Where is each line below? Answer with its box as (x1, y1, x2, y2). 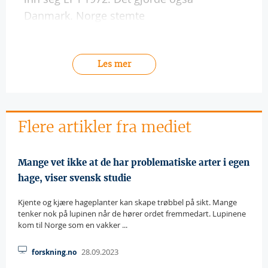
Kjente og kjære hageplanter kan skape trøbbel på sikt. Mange (18, 197, 237, 208)
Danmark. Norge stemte (24, 8, 145, 23)
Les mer (97, 58, 131, 69)
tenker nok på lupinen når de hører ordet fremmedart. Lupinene (18, 208, 246, 219)
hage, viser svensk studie (18, 172, 131, 184)
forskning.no (32, 247, 77, 257)
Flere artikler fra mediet (18, 117, 191, 136)
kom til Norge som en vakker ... (18, 220, 127, 230)
